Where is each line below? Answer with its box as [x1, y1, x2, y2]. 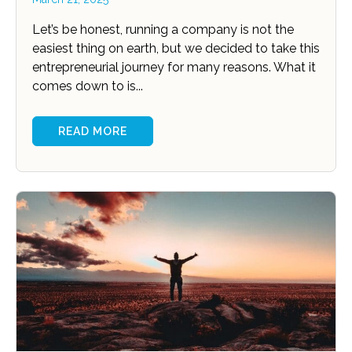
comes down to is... [32, 79, 143, 94]
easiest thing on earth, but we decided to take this [32, 41, 320, 57]
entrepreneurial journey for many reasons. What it [32, 60, 316, 75]
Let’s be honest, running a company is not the [32, 22, 294, 38]
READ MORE [58, 125, 127, 138]
